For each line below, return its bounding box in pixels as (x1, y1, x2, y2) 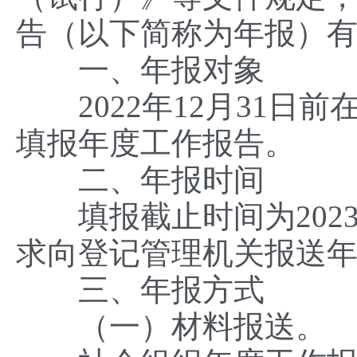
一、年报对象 (16, 53, 265, 87)
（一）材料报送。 (16, 309, 327, 343)
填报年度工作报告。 (16, 126, 296, 160)
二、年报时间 (16, 163, 265, 197)
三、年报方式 (16, 273, 265, 307)
